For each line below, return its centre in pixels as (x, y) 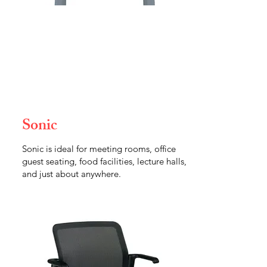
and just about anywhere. (72, 174)
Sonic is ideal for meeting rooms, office (99, 149)
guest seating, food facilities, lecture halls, (104, 161)
